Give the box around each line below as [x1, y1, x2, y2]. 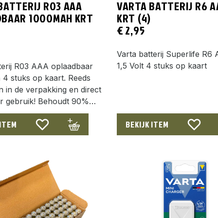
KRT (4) [117, 9, 151, 26]
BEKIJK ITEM [126, 118, 169, 130]
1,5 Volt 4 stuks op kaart [117, 60, 207, 71]
